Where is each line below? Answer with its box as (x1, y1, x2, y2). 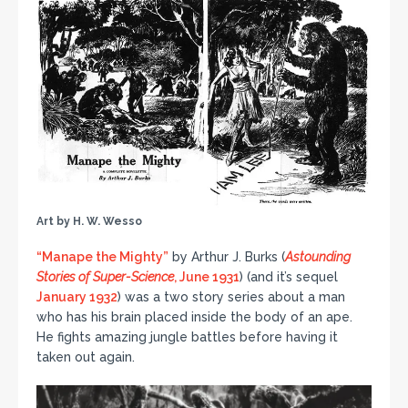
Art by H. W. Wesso (36, 215, 142, 229)
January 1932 (36, 290, 117, 305)
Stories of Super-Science (36, 270, 174, 285)
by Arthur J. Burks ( (168, 250, 285, 265)
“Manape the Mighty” (36, 250, 168, 265)
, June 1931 (174, 270, 240, 285)
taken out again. (36, 350, 135, 365)
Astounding (285, 250, 351, 265)
